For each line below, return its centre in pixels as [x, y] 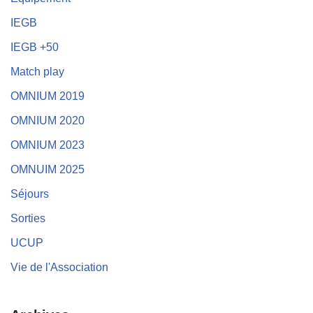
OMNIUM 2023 [48, 145]
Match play [37, 71]
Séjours [30, 194]
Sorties [28, 218]
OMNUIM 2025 [48, 169]
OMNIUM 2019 [48, 96]
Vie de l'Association [59, 267]
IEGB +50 [35, 47]
